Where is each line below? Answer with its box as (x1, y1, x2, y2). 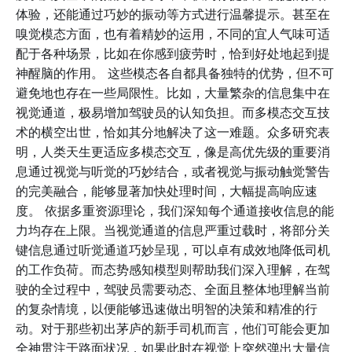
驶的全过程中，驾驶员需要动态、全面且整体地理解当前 (16, 280, 330, 297)
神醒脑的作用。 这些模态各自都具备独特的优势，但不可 (16, 64, 334, 81)
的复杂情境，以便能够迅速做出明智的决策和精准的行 (16, 300, 317, 317)
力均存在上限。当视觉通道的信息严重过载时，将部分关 (16, 222, 330, 238)
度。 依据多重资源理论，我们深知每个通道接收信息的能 (16, 202, 334, 218)
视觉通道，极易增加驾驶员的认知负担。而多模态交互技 (16, 104, 330, 120)
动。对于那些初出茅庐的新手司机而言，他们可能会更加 (16, 320, 330, 336)
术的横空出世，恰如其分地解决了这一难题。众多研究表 (16, 123, 330, 140)
